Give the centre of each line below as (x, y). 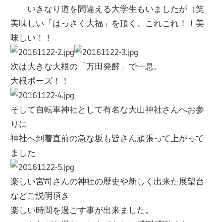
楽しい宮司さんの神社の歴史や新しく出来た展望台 (108, 181)
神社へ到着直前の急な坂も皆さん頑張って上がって (108, 138)
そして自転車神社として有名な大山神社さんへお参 (108, 109)
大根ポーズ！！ (40, 80)
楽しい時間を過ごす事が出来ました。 (82, 210)
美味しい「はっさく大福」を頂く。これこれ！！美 (108, 23)
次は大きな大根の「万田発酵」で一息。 (86, 66)
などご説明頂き (40, 195)
